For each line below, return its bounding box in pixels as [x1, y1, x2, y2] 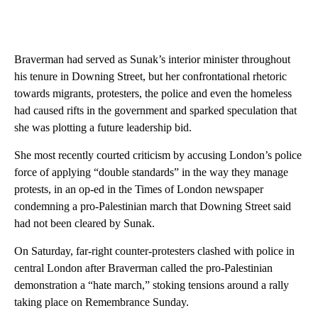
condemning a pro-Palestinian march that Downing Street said [14, 199, 291, 212]
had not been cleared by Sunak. [14, 216, 155, 229]
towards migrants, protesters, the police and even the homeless [14, 87, 292, 99]
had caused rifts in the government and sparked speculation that [14, 104, 297, 116]
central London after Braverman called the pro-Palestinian [14, 261, 273, 274]
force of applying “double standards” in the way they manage [14, 165, 288, 178]
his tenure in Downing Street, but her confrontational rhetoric [14, 70, 287, 82]
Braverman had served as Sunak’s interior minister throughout [14, 53, 290, 65]
